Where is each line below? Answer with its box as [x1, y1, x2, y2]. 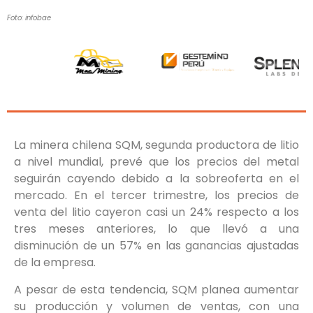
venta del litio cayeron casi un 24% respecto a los [14, 204, 299, 221]
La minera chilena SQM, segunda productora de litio [14, 137, 299, 154]
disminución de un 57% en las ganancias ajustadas [14, 238, 299, 254]
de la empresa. [14, 254, 96, 271]
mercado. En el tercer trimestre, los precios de [14, 187, 299, 204]
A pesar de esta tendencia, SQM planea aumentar [14, 281, 299, 298]
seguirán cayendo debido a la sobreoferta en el [14, 170, 299, 187]
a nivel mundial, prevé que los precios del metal [14, 154, 299, 170]
